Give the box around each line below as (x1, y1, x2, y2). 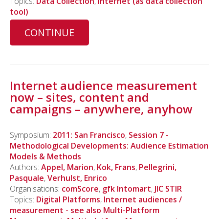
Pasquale (10, 172, 44, 183)
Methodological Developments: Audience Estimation (10, 140, 209, 151)
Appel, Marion (41, 161, 93, 173)
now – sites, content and (10, 88, 149, 105)
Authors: (10, 161, 41, 173)
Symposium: (10, 129, 53, 140)
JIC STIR (154, 183, 182, 194)
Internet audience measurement (10, 77, 197, 93)
